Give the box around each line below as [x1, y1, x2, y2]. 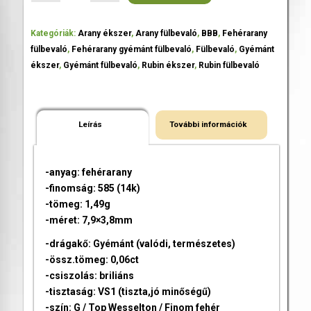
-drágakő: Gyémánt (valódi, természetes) [44, 238, 235, 250]
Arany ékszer [77, 28, 131, 38]
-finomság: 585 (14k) [44, 182, 140, 194]
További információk [169, 119, 248, 129]
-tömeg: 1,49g [44, 198, 110, 210]
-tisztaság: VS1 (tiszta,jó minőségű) [44, 286, 211, 298]
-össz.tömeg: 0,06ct [44, 254, 139, 266]
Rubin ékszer [141, 60, 194, 70]
